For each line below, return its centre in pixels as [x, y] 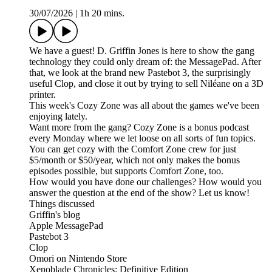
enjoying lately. [58, 117]
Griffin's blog [55, 215]
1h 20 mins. [102, 13]
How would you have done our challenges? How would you [145, 182]
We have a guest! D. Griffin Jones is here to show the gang [142, 51]
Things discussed [62, 204]
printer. [42, 95]
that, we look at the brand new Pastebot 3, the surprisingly [140, 73]
